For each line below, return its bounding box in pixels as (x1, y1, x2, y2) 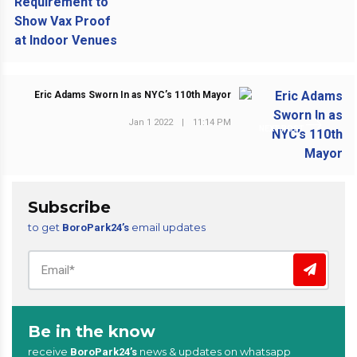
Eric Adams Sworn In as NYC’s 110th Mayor (33, 89, 231, 101)
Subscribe (28, 198, 111, 217)
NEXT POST (259, 124, 307, 133)
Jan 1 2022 (127, 116, 173, 127)
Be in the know (28, 322, 155, 341)
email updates (129, 221, 206, 233)
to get (28, 221, 62, 233)
